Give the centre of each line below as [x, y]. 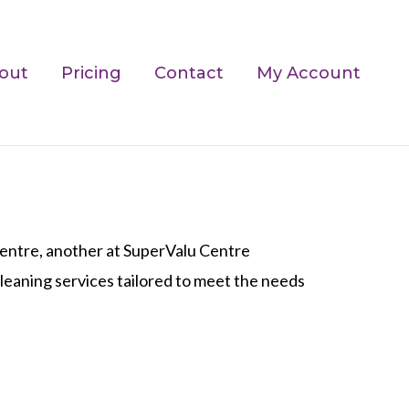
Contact [189, 73]
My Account [309, 73]
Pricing [91, 73]
